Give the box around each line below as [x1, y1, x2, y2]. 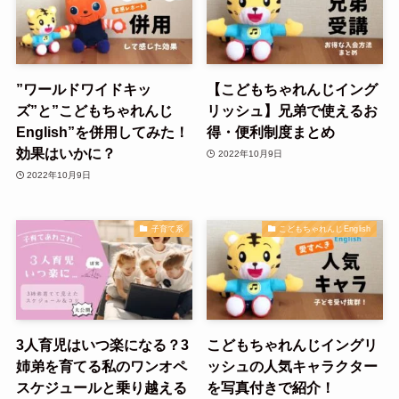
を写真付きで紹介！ [207, 379, 336, 395]
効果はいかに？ [15, 145, 116, 162]
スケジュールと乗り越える [15, 379, 187, 395]
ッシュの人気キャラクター [207, 357, 379, 374]
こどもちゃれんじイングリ [207, 336, 379, 353]
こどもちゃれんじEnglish [279, 224, 371, 233]
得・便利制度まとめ [207, 124, 336, 141]
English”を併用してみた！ [15, 124, 189, 141]
